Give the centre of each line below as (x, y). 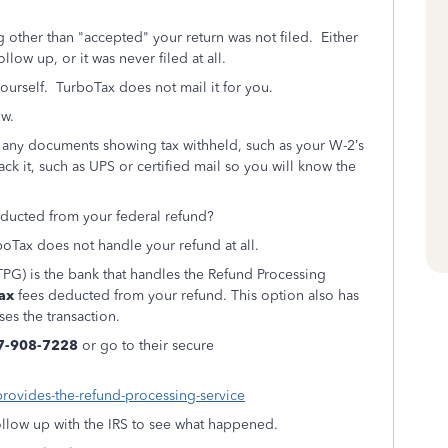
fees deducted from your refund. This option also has (186, 295)
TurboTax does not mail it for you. (166, 87)
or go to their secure (146, 345)
